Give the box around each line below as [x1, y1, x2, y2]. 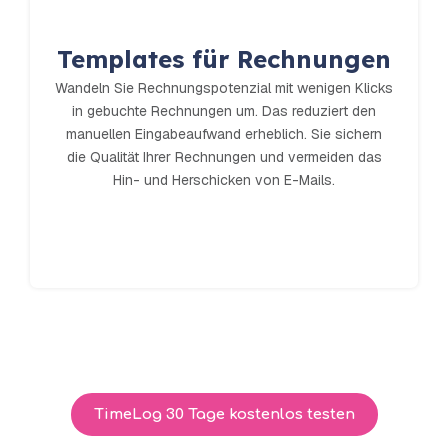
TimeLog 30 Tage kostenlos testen [93, 406, 355, 424]
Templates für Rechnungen [57, 44, 391, 75]
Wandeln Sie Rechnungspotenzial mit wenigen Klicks [55, 79, 393, 98]
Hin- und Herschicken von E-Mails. [113, 171, 335, 190]
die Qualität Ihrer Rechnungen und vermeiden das [66, 148, 382, 167]
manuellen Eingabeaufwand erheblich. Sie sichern [66, 125, 382, 144]
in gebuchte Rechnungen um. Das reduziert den [72, 102, 376, 121]
